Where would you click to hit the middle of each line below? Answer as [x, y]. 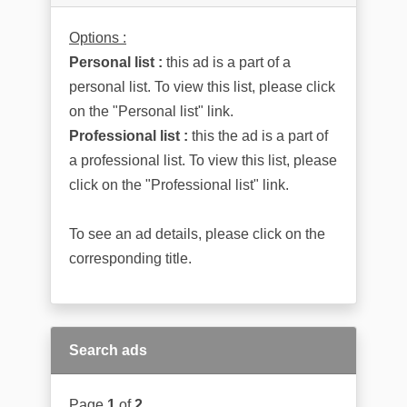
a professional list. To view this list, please [203, 160]
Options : [98, 38]
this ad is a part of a [227, 62]
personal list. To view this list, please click [202, 87]
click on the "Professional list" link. [179, 185]
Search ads [108, 350]
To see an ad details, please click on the [197, 234]
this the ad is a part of [258, 136]
